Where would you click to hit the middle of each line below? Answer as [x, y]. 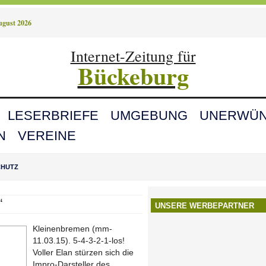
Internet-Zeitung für [133, 56]
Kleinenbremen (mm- [72, 228]
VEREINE [47, 135]
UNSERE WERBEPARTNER [205, 205]
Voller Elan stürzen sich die [83, 252]
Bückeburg [133, 75]
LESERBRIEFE [53, 115]
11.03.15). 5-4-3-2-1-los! [79, 240]
